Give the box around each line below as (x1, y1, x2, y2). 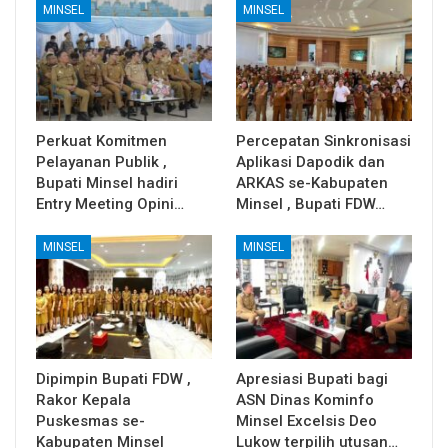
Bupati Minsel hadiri (36, 174, 178, 193)
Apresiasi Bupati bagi (236, 369, 388, 388)
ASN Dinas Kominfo (236, 390, 374, 409)
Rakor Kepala (36, 390, 131, 409)
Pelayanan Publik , (36, 153, 167, 172)
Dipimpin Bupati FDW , (36, 369, 191, 388)
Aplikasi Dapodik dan (236, 153, 385, 172)
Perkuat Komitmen (36, 132, 167, 151)
